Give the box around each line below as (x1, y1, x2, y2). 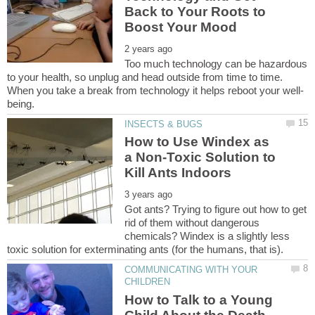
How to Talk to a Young (124, 292, 274, 307)
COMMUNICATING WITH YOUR (124, 264, 258, 276)
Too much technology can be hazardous (124, 57, 308, 70)
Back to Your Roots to (124, 4, 266, 20)
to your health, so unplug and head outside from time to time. (7, 70, 283, 83)
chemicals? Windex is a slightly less (124, 230, 290, 243)
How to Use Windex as (124, 134, 270, 150)
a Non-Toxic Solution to (124, 150, 276, 165)
